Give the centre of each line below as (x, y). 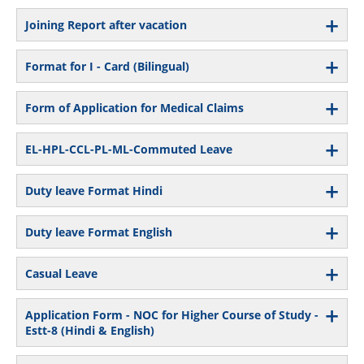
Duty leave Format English (99, 232)
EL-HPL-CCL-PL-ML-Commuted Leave (129, 149)
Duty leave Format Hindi (94, 190)
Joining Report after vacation (106, 24)
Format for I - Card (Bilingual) (107, 66)
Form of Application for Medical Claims (134, 107)
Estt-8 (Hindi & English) (90, 330)
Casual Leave (61, 273)
